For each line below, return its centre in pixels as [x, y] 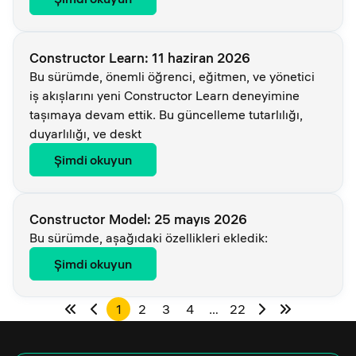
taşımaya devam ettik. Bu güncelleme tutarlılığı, [166, 114]
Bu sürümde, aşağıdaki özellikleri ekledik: [149, 238]
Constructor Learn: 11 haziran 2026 [140, 58]
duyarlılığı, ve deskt [85, 133]
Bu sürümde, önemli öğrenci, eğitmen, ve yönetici [172, 76]
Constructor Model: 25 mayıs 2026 [138, 219]
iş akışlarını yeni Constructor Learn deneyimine [164, 95]
